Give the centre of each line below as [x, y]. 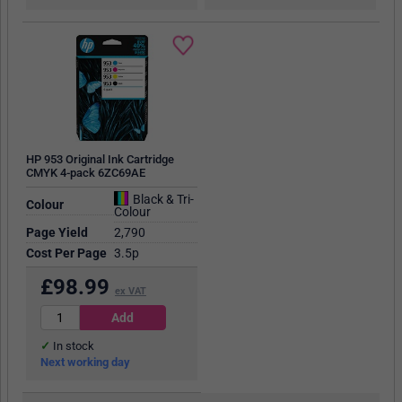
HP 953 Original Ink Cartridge [100, 159]
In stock [72, 346]
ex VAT [130, 291]
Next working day [85, 363]
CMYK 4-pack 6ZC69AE [85, 172]
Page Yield [57, 232]
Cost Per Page [66, 253]
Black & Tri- [162, 199]
